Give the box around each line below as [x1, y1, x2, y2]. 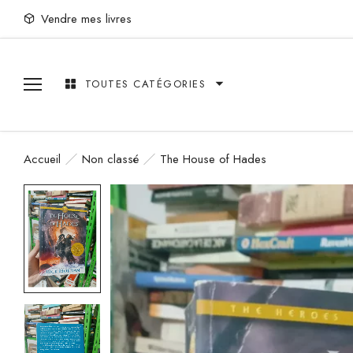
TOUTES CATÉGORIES [84, 76, 206, 92]
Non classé [82, 150, 139, 168]
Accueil [24, 150, 61, 168]
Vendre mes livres [41, 9, 132, 28]
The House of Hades [160, 150, 266, 168]
